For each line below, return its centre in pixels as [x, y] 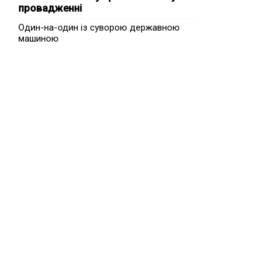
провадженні [50, 8]
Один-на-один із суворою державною [99, 28]
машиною [39, 39]
